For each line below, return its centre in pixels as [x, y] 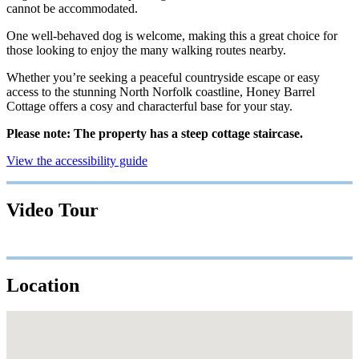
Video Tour [52, 210]
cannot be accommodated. [72, 9]
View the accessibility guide [77, 161]
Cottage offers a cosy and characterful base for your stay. [149, 107]
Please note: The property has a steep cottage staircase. [155, 134]
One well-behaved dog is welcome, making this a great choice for [172, 36]
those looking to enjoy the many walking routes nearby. [146, 50]
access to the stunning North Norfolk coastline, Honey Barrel [161, 92]
